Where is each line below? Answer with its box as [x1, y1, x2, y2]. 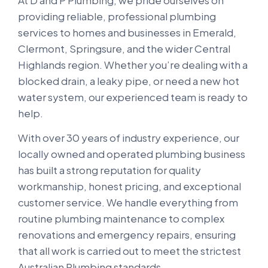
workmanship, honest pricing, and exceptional [18, 179, 241, 193]
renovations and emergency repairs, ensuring [18, 227, 236, 241]
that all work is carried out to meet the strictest [18, 243, 241, 257]
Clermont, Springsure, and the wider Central [18, 42, 230, 55]
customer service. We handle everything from [18, 195, 238, 209]
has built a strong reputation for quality [18, 163, 201, 176]
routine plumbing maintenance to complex [18, 211, 224, 225]
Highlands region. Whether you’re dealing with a [18, 58, 248, 71]
